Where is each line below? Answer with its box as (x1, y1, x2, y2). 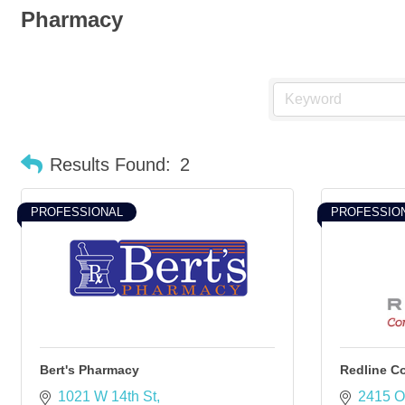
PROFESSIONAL (31, 205, 123, 219)
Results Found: (50, 155, 171, 174)
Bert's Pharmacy (40, 363, 139, 377)
